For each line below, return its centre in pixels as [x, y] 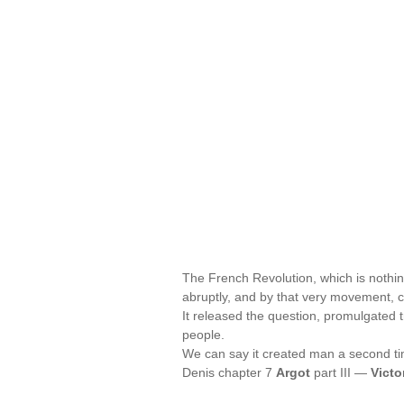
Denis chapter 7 [229, 372]
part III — [340, 372]
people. [203, 335]
